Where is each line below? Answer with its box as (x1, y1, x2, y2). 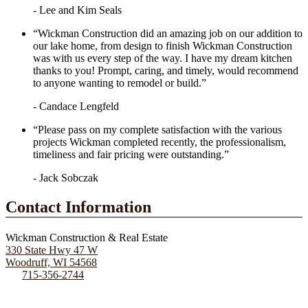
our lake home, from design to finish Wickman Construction (33, 39, 292, 52)
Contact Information (5, 197, 151, 216)
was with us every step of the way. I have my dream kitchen (33, 52, 292, 64)
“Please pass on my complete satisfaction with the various (33, 123, 282, 135)
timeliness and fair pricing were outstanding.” (33, 148, 229, 160)
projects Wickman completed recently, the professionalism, (33, 135, 286, 148)
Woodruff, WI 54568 (5, 256, 97, 268)
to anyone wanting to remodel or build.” (33, 76, 206, 89)
